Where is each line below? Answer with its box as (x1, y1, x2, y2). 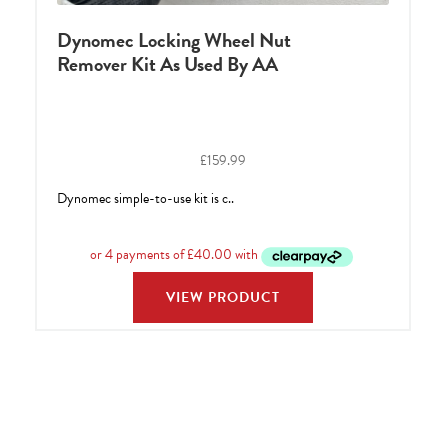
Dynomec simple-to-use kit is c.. (56, 187, 234, 209)
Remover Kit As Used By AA (56, 48, 278, 79)
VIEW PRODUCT (165, 286, 280, 308)
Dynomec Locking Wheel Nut (56, 24, 291, 55)
